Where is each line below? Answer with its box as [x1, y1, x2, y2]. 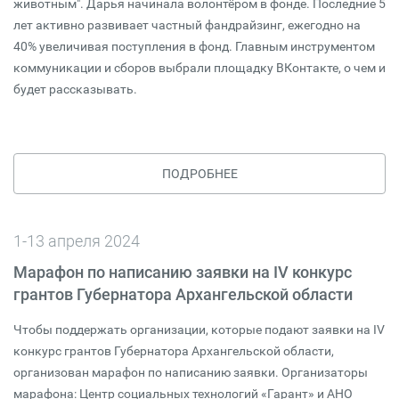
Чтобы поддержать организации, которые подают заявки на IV [13, 322, 385, 337]
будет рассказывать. [13, 82, 137, 96]
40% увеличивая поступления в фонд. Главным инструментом [13, 39, 375, 53]
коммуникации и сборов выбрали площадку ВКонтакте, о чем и [13, 61, 386, 75]
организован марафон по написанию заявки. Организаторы [13, 365, 368, 379]
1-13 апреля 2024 [13, 232, 140, 250]
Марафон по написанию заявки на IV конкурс [13, 263, 352, 281]
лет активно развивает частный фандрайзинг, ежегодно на [13, 18, 361, 32]
